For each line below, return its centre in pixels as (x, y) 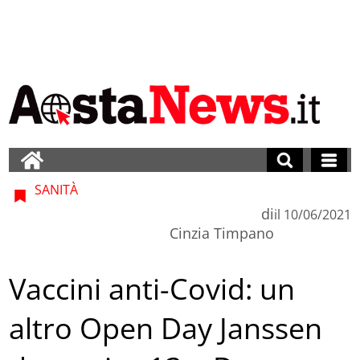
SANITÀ (55, 189)
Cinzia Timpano (221, 233)
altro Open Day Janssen (166, 329)
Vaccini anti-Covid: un (152, 289)
